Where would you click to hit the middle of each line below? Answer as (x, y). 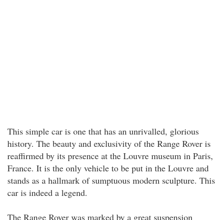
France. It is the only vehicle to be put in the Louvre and (108, 168)
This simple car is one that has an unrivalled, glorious (103, 131)
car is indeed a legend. (47, 192)
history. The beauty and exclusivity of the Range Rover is (109, 143)
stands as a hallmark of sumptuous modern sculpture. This (111, 180)
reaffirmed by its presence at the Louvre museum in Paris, (110, 156)
